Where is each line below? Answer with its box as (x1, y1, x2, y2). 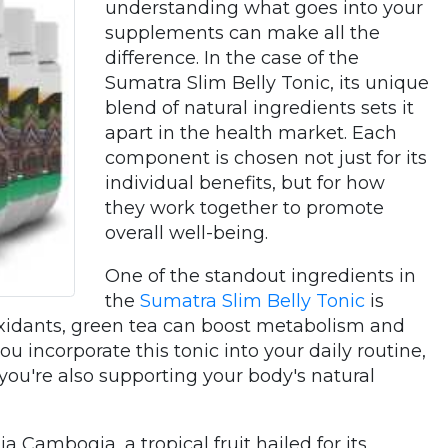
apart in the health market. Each (105, 122, 397, 144)
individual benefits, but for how (105, 172, 385, 194)
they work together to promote (105, 197, 384, 219)
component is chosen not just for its (105, 147, 427, 169)
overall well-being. (105, 222, 268, 244)
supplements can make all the (105, 22, 380, 44)
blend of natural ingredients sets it (105, 97, 414, 119)
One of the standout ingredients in (105, 265, 416, 287)
